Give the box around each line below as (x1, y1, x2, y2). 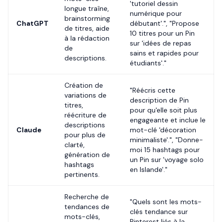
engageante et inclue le (130, 115, 206, 124)
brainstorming (64, 14, 110, 23)
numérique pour (130, 9, 182, 18)
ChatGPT (16, 19, 49, 28)
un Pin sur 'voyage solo (130, 155, 204, 164)
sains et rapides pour (130, 49, 199, 57)
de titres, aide (64, 24, 110, 33)
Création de (64, 81, 103, 90)
